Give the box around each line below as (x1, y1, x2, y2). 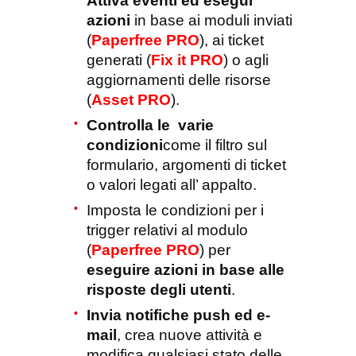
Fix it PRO (151, 52, 223, 69)
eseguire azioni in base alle (87, 261, 284, 279)
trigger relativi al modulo (87, 222, 248, 239)
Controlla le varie (87, 117, 214, 134)
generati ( (87, 52, 151, 69)
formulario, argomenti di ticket (87, 157, 286, 174)
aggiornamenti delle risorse (87, 72, 271, 89)
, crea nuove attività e (117, 327, 262, 344)
